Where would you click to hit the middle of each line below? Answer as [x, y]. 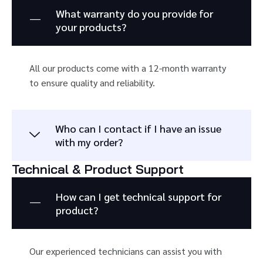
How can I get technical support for [139, 196]
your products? [91, 26]
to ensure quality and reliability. [92, 82]
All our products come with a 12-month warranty [128, 68]
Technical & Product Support [98, 169]
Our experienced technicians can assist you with [126, 251]
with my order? [89, 141]
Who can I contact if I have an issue [138, 128]
